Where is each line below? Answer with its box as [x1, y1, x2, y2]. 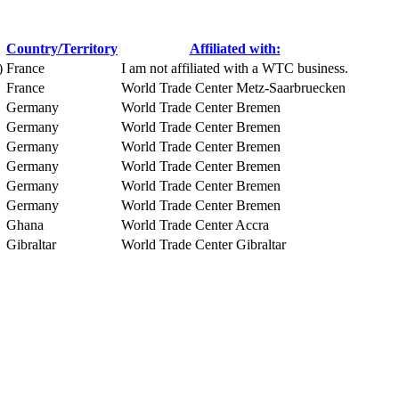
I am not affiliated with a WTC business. [121, 61, 348, 76]
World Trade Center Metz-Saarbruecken [121, 80, 346, 95]
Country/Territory [6, 41, 118, 56]
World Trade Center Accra [121, 217, 269, 232]
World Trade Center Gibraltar [121, 237, 286, 252]
